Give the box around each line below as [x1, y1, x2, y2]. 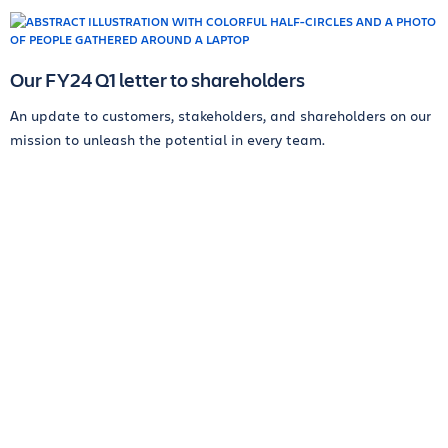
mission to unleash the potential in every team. [10, 130, 325, 149]
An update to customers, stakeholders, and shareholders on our [10, 106, 431, 125]
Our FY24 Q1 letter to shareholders [10, 66, 305, 93]
